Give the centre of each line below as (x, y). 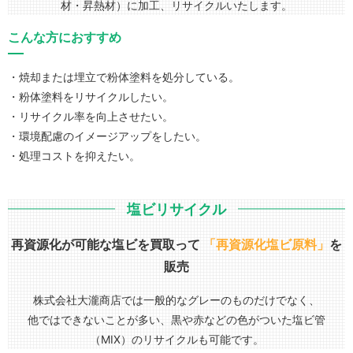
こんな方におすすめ (65, 37)
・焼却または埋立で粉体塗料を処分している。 (124, 77)
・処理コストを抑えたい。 (74, 156)
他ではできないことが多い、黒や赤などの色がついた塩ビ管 (176, 319)
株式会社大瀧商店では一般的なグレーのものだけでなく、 (176, 299)
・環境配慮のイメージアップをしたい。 (107, 136)
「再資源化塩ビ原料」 (266, 244)
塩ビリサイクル (176, 209)
